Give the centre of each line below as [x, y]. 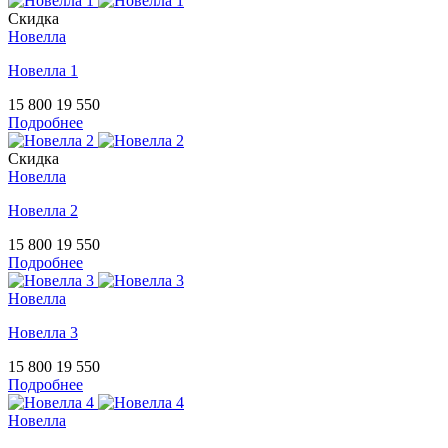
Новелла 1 [43, 71]
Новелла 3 [43, 333]
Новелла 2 [43, 211]
